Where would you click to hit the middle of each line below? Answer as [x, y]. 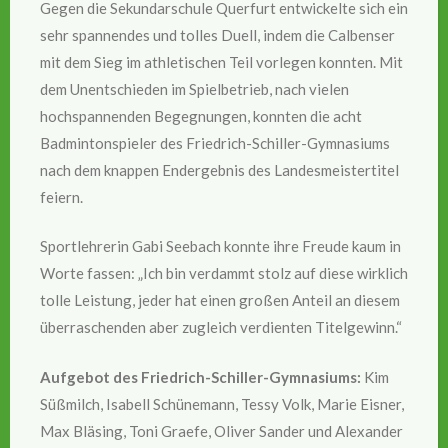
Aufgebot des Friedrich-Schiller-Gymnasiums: [200, 376]
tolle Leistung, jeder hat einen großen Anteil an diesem [220, 300]
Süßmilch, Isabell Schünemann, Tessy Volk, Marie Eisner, [222, 403]
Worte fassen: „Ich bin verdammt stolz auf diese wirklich [224, 273]
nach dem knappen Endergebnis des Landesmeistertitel [219, 169]
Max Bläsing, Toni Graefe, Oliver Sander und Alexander [221, 430]
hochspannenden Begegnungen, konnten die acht [201, 115]
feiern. [61, 196]
